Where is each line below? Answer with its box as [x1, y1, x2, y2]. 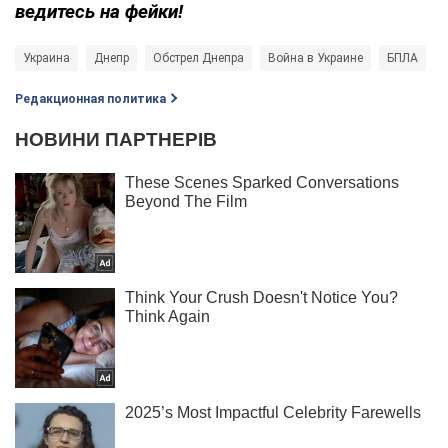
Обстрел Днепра [153, 50, 244, 65]
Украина [23, 50, 70, 65]
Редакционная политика [15, 91, 166, 106]
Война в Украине [268, 50, 363, 65]
